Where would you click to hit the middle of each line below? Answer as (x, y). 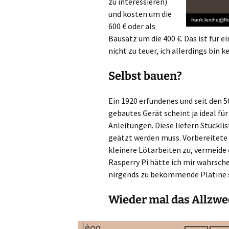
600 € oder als (132, 26)
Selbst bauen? (145, 76)
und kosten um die (140, 14)
